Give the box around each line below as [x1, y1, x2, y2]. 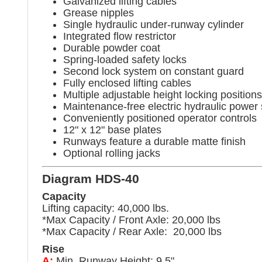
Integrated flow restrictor [63, 30, 176, 42]
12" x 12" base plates [63, 123, 161, 136]
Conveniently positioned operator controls [63, 112, 257, 124]
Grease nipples [63, 6, 134, 19]
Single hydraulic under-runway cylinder [63, 18, 244, 30]
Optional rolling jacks [63, 147, 160, 159]
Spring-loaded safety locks [63, 53, 187, 65]
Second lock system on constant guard [63, 65, 244, 77]
